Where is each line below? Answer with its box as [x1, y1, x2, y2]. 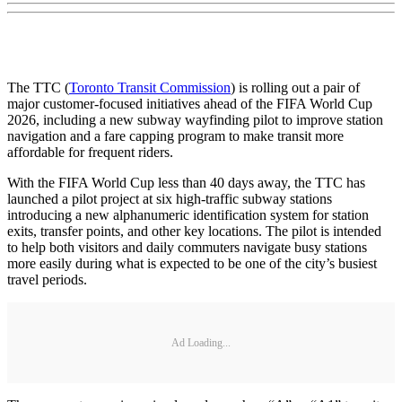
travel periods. [7, 272, 87, 288]
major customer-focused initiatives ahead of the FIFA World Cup [7, 96, 372, 112]
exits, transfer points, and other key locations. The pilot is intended [7, 223, 381, 240]
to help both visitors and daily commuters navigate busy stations [7, 240, 367, 256]
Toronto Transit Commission [69, 80, 231, 96]
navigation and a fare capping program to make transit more [7, 128, 344, 144]
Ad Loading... [171, 336, 231, 349]
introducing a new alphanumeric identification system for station [7, 207, 369, 223]
